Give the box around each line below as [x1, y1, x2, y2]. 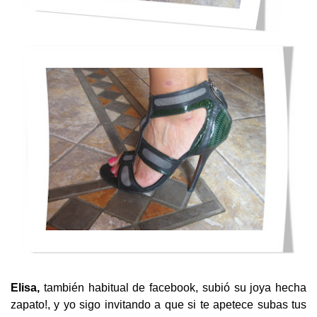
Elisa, [11, 282, 40, 294]
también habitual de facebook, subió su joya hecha [40, 282, 306, 294]
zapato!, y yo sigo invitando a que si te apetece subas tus [11, 299, 306, 311]
